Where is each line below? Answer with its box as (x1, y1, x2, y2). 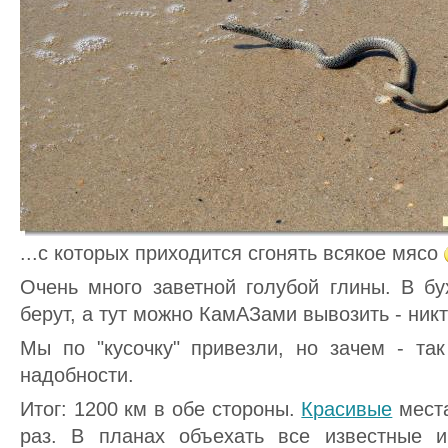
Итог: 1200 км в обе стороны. (20, 398, 302, 420)
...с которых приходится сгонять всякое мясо (20, 242, 444, 264)
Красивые (301, 398, 393, 420)
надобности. (20, 364, 134, 386)
